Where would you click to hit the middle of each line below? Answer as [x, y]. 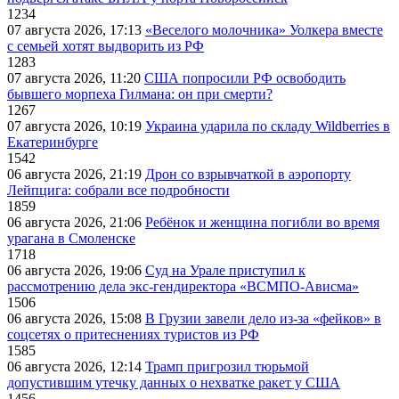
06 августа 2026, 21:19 [76, 175]
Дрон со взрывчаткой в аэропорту [248, 175]
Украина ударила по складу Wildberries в [268, 126]
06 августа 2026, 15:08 [76, 319]
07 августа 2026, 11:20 [76, 78]
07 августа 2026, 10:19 [76, 126]
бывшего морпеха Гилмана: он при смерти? [140, 94]
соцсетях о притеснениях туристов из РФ [133, 335]
